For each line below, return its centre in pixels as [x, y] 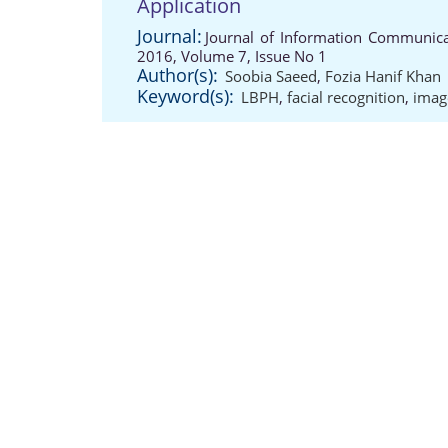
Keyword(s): [185, 96]
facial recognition [346, 97]
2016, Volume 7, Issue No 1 [232, 56]
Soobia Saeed [271, 76]
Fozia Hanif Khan [383, 76]
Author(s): [177, 75]
